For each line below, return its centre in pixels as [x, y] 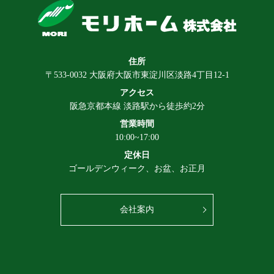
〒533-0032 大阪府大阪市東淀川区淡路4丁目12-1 [137, 75]
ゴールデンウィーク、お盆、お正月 [137, 168]
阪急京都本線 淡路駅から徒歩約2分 [137, 106]
